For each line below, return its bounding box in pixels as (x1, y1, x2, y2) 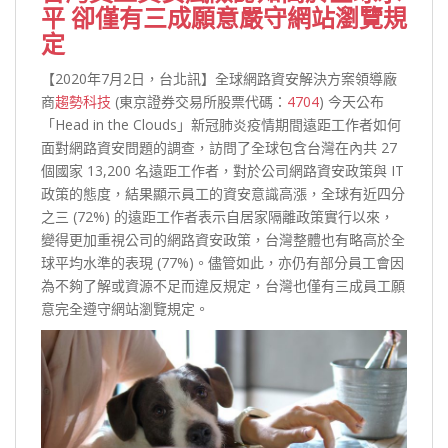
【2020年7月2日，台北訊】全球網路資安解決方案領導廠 (41, 68, 397, 88)
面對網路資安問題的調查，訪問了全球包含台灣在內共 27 (41, 137, 397, 157)
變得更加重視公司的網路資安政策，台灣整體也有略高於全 (41, 229, 405, 249)
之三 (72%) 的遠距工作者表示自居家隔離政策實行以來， (41, 206, 394, 226)
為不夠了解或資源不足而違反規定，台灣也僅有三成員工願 (41, 275, 405, 295)
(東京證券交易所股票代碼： (111, 91, 287, 111)
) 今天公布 (319, 91, 384, 111)
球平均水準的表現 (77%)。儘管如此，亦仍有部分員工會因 (41, 252, 404, 272)
